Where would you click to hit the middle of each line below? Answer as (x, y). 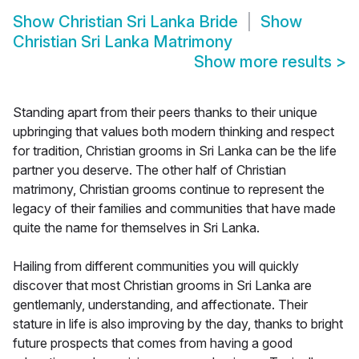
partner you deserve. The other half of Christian (149, 170)
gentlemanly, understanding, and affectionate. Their (160, 305)
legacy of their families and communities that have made (174, 209)
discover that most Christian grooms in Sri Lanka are (162, 286)
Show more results (265, 62)
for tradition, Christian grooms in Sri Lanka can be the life (175, 151)
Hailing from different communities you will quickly (156, 266)
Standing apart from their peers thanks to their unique (165, 113)
